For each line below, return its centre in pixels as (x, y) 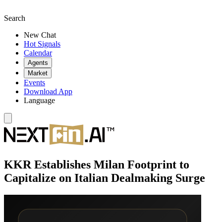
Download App (48, 91)
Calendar (38, 53)
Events (34, 83)
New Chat (40, 35)
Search (15, 18)
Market (38, 73)
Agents (38, 63)
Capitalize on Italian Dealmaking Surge (105, 178)
